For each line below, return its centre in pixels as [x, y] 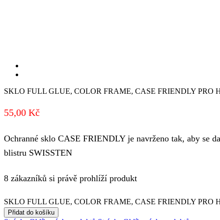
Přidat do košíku [31, 212]
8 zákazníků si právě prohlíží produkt [70, 178]
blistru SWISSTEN [38, 153]
